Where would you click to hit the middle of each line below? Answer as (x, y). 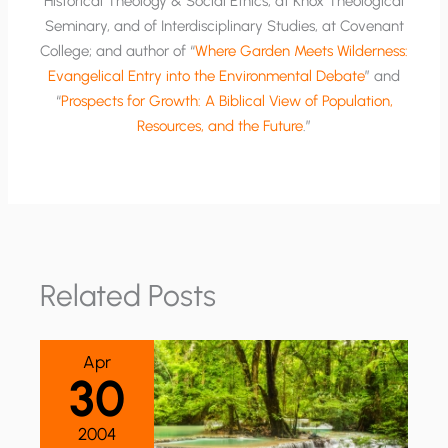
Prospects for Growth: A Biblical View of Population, (226, 101)
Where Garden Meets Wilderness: (301, 51)
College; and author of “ (117, 51)
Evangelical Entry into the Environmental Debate (206, 76)
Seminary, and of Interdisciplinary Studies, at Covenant (224, 26)
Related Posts (128, 295)
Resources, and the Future (220, 126)
